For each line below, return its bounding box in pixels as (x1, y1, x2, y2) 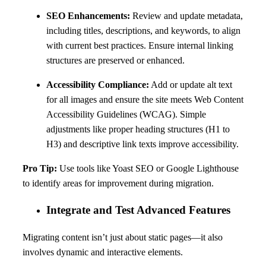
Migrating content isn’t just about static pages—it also (23, 232, 223, 243)
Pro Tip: (23, 163, 59, 173)
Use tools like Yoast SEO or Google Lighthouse (59, 163, 239, 173)
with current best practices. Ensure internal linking (46, 40, 233, 50)
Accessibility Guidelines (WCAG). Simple (46, 109, 206, 119)
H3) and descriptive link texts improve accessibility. (46, 138, 239, 149)
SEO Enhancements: (46, 10, 130, 21)
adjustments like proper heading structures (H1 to (46, 123, 230, 134)
